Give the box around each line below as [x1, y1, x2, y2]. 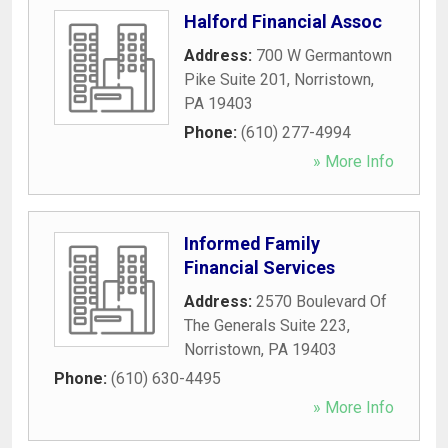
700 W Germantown [256, 45, 392, 65]
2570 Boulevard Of [256, 291, 387, 311]
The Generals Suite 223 [184, 315, 347, 335]
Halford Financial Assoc [184, 10, 382, 32]
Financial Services [184, 256, 335, 278]
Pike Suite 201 [184, 69, 287, 89]
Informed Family [184, 232, 320, 254]
